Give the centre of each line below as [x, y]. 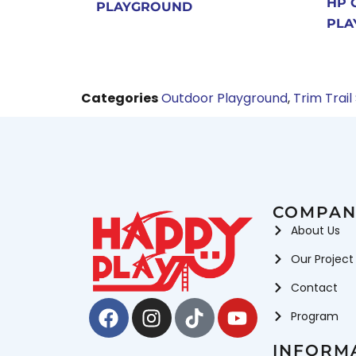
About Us [315, 231]
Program [314, 317]
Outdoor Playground [224, 99]
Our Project [322, 259]
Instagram [203, 308]
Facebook [156, 308]
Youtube [278, 308]
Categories [120, 99]
